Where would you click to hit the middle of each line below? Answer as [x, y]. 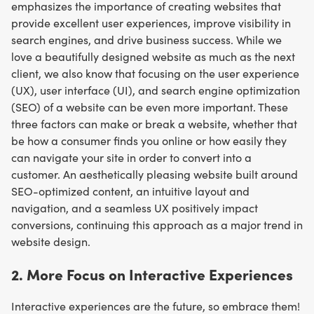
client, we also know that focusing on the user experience [155, 74]
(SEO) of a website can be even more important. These [150, 107]
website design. [51, 242]
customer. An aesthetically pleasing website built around [155, 175]
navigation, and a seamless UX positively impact [135, 208]
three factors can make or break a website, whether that [154, 124]
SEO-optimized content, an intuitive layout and [130, 191]
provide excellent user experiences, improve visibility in [151, 23]
